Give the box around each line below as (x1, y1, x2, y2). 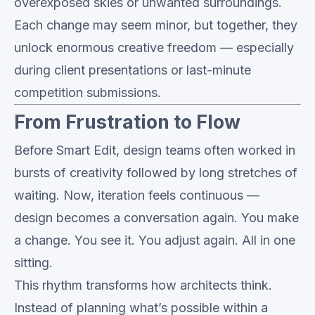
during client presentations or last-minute (14, 63, 251, 77)
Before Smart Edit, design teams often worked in (14, 143, 295, 157)
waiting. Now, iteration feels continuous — (14, 188, 259, 202)
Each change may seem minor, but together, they (14, 18, 297, 32)
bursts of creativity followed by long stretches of (14, 165, 297, 180)
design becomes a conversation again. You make (14, 210, 299, 225)
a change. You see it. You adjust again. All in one (14, 233, 295, 247)
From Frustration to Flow (14, 110, 240, 134)
